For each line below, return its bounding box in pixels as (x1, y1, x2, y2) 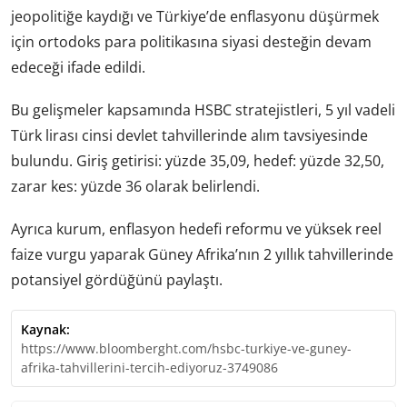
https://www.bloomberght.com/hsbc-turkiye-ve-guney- (21, 340, 352, 358)
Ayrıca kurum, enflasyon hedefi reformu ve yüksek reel (11, 219, 382, 240)
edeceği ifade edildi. (11, 56, 145, 77)
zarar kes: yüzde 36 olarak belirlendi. (11, 176, 260, 197)
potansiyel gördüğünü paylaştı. (11, 270, 223, 291)
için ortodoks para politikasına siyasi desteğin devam (11, 31, 372, 52)
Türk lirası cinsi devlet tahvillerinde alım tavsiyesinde (11, 125, 368, 146)
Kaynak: (21, 321, 70, 339)
